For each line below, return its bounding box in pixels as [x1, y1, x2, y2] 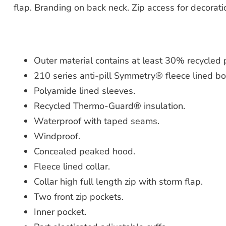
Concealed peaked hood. [33, 145, 135, 157]
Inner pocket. [33, 205, 86, 218]
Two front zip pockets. [33, 190, 124, 203]
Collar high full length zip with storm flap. [33, 175, 203, 188]
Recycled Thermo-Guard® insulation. [33, 99, 185, 112]
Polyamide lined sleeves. [33, 84, 135, 97]
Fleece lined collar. [33, 160, 110, 173]
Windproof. [33, 130, 80, 142]
